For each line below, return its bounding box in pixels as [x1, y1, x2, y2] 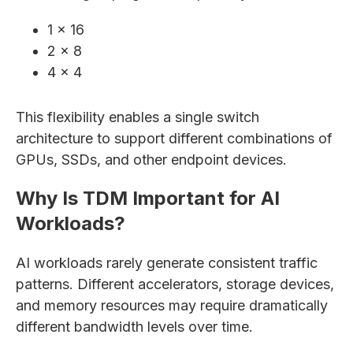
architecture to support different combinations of [16, 130, 333, 147]
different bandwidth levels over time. [16, 318, 253, 335]
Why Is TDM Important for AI [16, 187, 280, 210]
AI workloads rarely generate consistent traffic [16, 255, 318, 271]
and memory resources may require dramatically [16, 297, 328, 314]
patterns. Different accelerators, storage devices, [16, 276, 334, 292]
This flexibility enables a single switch [16, 109, 259, 125]
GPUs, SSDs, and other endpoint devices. [16, 151, 287, 168]
